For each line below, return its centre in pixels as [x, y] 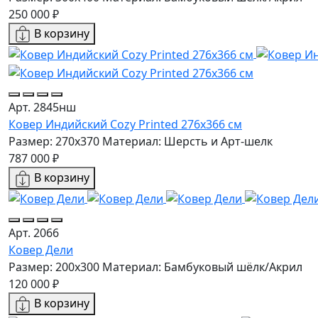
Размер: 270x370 [54, 141]
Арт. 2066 [34, 233]
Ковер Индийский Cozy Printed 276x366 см [125, 124]
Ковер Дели [41, 250]
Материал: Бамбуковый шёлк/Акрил [202, 267]
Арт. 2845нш [42, 107]
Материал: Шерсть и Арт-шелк [187, 141]
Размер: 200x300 [54, 267]
